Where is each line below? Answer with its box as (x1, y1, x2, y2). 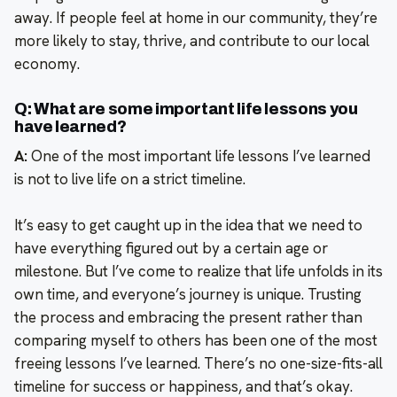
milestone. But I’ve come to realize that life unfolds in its (14, 261, 383, 281)
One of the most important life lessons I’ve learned (31, 145, 370, 166)
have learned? (14, 117, 127, 136)
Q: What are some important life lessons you (14, 99, 358, 118)
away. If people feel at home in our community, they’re (14, 7, 378, 27)
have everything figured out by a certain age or (14, 237, 328, 258)
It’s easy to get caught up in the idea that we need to (14, 214, 362, 235)
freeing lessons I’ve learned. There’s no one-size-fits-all (14, 353, 383, 373)
